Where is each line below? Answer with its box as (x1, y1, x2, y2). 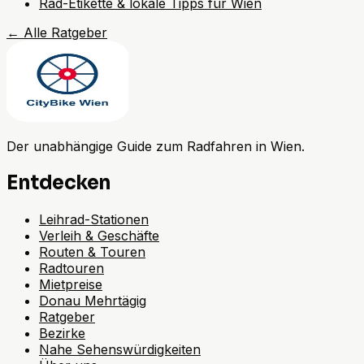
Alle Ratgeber (24, 24, 107, 41)
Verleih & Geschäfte (39, 227, 159, 245)
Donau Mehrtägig (39, 292, 146, 310)
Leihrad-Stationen (39, 211, 149, 228)
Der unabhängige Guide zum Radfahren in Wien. (6, 138, 305, 155)
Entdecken (6, 171, 111, 196)
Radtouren (39, 260, 104, 277)
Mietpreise (39, 276, 102, 293)
